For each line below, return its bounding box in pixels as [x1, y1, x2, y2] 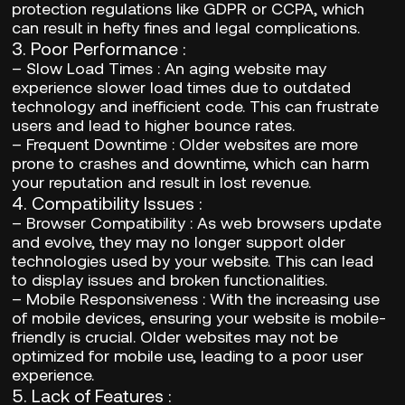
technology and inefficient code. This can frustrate [12, 95, 380, 116]
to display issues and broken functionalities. [12, 268, 328, 289]
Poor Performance [31, 36, 179, 59]
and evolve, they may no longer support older [12, 231, 346, 251]
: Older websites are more [167, 133, 359, 154]
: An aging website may [153, 57, 327, 78]
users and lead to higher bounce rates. [12, 114, 296, 135]
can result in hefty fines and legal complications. [12, 16, 361, 37]
